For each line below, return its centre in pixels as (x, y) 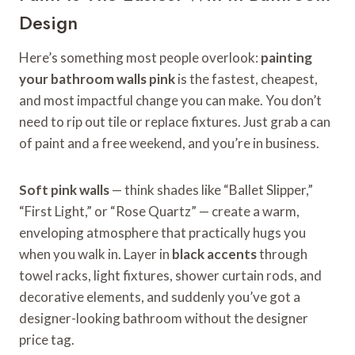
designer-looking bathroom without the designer (164, 318)
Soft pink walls (64, 189)
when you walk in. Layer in (95, 254)
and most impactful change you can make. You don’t (170, 100)
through (282, 254)
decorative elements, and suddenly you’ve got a (160, 296)
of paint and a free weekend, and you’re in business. (169, 143)
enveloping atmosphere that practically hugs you (162, 232)
